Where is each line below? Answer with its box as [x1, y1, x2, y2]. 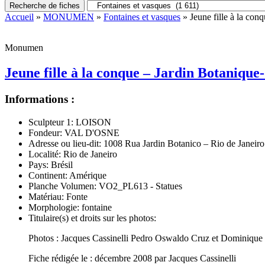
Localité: [28, 148, 61, 159]
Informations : [5, 92, 75, 105]
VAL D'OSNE [62, 127, 119, 138]
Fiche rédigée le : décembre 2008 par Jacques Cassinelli [28, 253, 236, 263]
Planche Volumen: [28, 180, 96, 191]
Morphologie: [28, 202, 79, 212]
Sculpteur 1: [28, 117, 73, 127]
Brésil [49, 159, 73, 170]
